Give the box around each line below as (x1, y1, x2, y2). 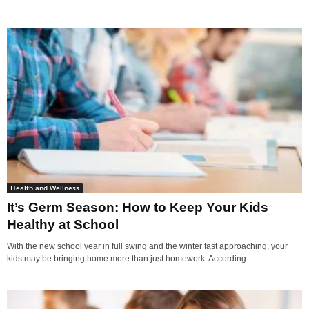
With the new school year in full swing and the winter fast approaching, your (7, 241, 288, 252)
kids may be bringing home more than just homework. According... (7, 254, 252, 264)
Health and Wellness (10, 183, 79, 193)
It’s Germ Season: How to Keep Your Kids (7, 200, 268, 215)
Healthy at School (7, 217, 119, 232)
